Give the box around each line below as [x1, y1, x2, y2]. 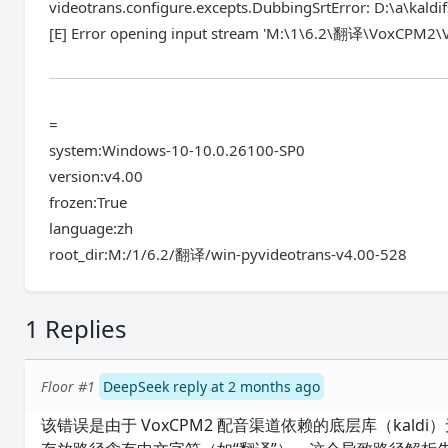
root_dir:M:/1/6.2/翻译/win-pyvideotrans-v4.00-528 [49, 244, 408, 264]
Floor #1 [41, 377, 96, 396]
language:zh [49, 218, 134, 238]
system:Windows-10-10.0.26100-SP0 [49, 140, 306, 160]
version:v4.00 [49, 166, 144, 186]
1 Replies [25, 312, 128, 345]
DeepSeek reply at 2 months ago [103, 377, 321, 396]
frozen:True [49, 192, 128, 212]
